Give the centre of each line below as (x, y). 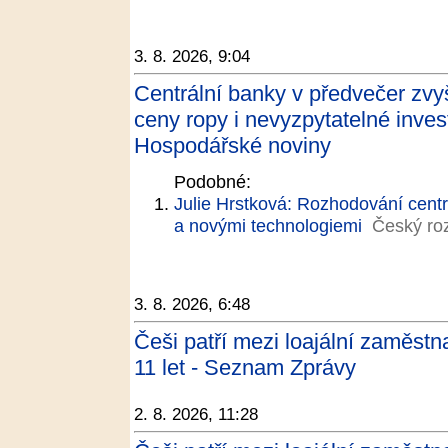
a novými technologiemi (268, 225)
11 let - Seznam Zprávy (245, 367)
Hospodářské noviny (232, 145)
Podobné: (212, 181)
